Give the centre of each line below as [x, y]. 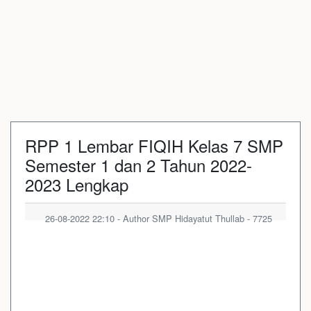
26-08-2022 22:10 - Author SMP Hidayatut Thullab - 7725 [159, 218]
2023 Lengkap [77, 184]
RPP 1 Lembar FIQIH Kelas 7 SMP [154, 145]
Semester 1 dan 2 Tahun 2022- [138, 165]
